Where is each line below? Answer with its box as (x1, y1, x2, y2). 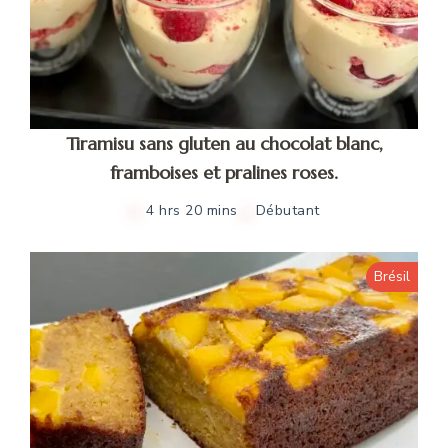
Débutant (255, 201, 320, 221)
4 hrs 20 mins (146, 201, 238, 221)
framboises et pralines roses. (110, 161, 338, 185)
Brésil (374, 267, 410, 287)
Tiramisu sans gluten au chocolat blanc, (65, 132, 383, 156)
